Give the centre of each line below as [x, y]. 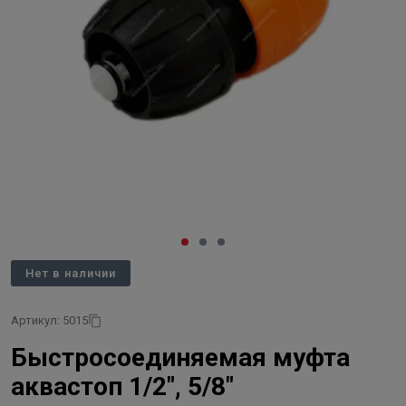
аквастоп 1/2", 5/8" [122, 387]
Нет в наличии [71, 273]
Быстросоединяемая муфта [180, 358]
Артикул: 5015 [49, 320]
